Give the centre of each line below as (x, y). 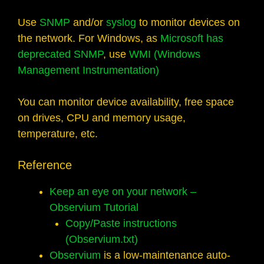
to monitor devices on (188, 23)
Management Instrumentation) (88, 70)
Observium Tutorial (94, 208)
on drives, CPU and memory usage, (102, 118)
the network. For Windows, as (89, 39)
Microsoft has (192, 39)
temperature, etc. (58, 134)
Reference (45, 165)
